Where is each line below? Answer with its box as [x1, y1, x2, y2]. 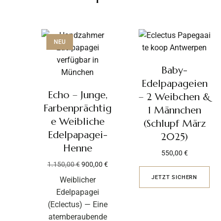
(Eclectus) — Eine [47, 200, 108, 209]
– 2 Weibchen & [139, 91, 211, 103]
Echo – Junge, [47, 89, 108, 101]
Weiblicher [59, 175, 96, 184]
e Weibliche [50, 115, 105, 128]
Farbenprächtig [43, 102, 112, 114]
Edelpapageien [141, 77, 208, 90]
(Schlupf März [143, 117, 206, 130]
